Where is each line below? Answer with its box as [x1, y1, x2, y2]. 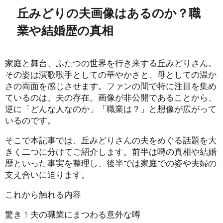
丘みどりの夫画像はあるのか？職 [16, 7, 201, 19]
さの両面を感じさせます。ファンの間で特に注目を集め [5, 81, 217, 90]
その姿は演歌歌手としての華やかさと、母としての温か [5, 70, 217, 79]
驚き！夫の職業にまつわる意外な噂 [5, 210, 140, 219]
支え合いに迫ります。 [5, 170, 90, 179]
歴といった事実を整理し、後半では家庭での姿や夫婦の [5, 158, 217, 167]
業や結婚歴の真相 [16, 24, 113, 36]
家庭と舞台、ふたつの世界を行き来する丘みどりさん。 [5, 58, 217, 67]
